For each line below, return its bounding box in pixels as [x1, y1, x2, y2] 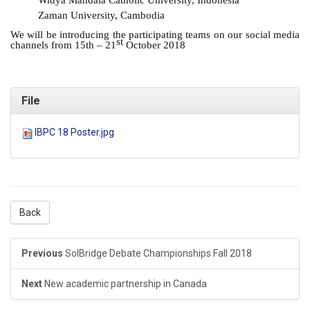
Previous [21, 248, 63, 259]
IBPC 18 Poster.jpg [35, 127, 114, 138]
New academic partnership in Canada [44, 278, 207, 290]
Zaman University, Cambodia [38, 10, 165, 21]
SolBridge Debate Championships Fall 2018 [65, 248, 252, 259]
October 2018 [123, 39, 185, 51]
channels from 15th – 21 [10, 39, 116, 51]
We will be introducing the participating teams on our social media [10, 29, 300, 41]
